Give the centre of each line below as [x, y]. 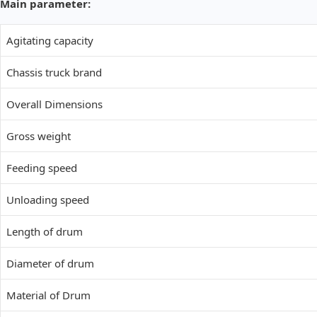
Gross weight [39, 136]
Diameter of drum [50, 264]
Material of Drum [48, 295]
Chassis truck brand [54, 73]
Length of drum [45, 232]
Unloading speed [48, 200]
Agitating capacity [50, 41]
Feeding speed [42, 168]
